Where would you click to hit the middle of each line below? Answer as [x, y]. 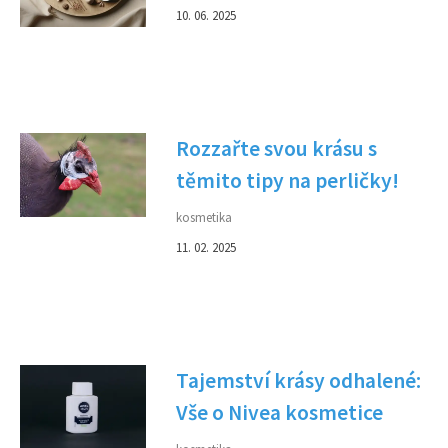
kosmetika [204, 217]
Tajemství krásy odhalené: [298, 380]
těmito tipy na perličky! [287, 180]
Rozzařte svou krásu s [276, 148]
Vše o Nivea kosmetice [279, 412]
